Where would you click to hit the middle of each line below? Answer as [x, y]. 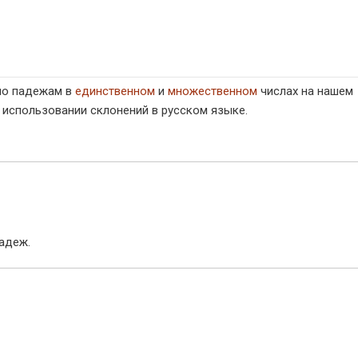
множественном [213, 91]
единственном [115, 91]
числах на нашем [305, 91]
